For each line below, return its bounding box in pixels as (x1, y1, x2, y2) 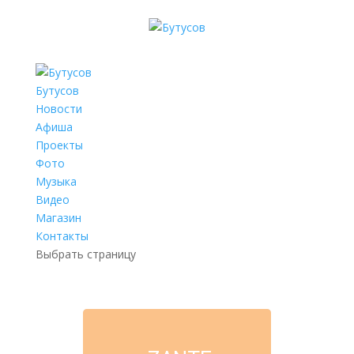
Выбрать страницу (35, 247, 136, 262)
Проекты (35, 137, 83, 153)
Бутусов (35, 83, 79, 98)
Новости (35, 101, 82, 116)
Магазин (35, 210, 81, 225)
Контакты (35, 228, 88, 243)
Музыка (35, 174, 77, 189)
